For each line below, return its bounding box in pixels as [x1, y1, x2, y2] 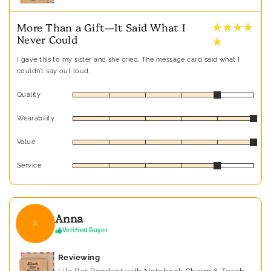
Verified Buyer [62, 226, 108, 233]
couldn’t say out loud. [17, 67, 90, 76]
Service [17, 162, 42, 170]
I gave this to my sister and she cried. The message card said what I [17, 56, 240, 64]
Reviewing [58, 253, 100, 263]
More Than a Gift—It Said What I [17, 20, 186, 34]
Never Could [17, 32, 77, 47]
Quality [17, 91, 41, 99]
